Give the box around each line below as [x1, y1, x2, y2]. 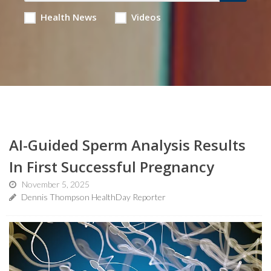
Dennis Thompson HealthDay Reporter [19, 192, 166, 202]
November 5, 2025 [22, 179, 90, 189]
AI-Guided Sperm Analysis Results [9, 135, 246, 155]
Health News [40, 11, 97, 23]
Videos [131, 11, 161, 23]
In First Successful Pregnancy [9, 157, 214, 177]
